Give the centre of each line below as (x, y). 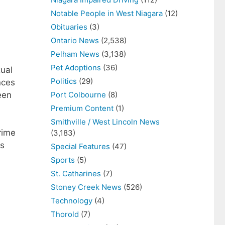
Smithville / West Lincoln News (105, 122)
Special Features (80, 146)
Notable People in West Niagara (107, 13)
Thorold (65, 214)
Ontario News (75, 40)
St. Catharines (76, 174)
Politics (64, 81)
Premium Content (82, 108)
